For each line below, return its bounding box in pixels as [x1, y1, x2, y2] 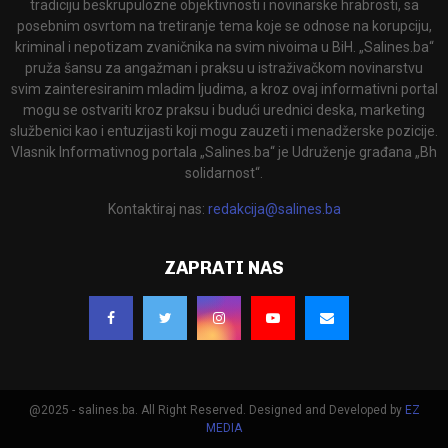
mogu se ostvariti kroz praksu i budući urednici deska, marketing [23, 102, 425, 119]
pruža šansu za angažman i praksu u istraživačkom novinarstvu [25, 60, 423, 77]
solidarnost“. [185, 165, 263, 182]
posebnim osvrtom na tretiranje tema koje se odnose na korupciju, [16, 18, 432, 35]
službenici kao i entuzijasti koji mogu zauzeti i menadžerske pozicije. [10, 123, 438, 140]
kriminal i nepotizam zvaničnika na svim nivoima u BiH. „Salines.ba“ [14, 39, 434, 56]
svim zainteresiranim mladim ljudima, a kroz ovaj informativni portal [10, 81, 438, 98]
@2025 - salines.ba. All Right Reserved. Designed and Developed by [28, 403, 405, 418]
